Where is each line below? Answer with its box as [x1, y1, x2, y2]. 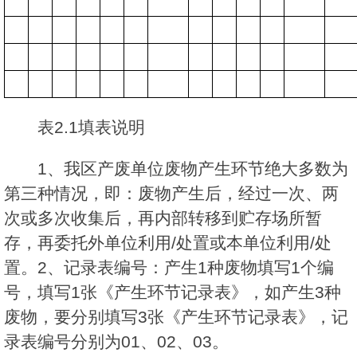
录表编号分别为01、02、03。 [4, 332, 229, 351]
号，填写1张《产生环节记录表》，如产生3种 [4, 283, 341, 302]
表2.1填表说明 [37, 118, 145, 137]
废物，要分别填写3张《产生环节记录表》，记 [4, 308, 348, 327]
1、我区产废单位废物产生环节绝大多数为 [37, 159, 348, 178]
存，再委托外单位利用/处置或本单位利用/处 [4, 233, 331, 253]
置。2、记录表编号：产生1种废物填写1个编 [4, 258, 334, 277]
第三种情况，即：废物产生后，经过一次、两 [4, 184, 339, 203]
